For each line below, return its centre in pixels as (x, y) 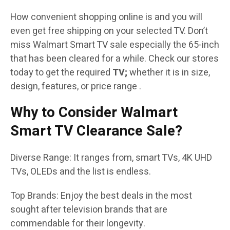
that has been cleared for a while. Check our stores (114, 59)
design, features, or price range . (76, 87)
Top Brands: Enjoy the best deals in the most (101, 196)
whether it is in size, (169, 73)
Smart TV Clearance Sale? (96, 131)
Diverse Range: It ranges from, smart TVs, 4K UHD (111, 158)
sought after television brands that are (89, 210)
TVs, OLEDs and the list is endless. (81, 172)
